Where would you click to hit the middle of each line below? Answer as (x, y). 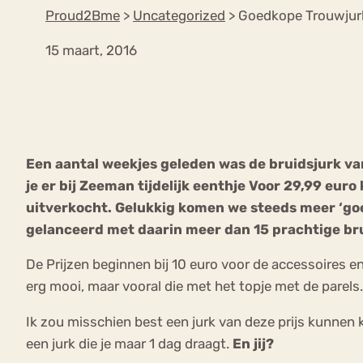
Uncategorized (179, 15)
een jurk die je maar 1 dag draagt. (129, 344)
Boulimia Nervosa (141, 145)
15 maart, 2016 (91, 50)
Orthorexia (82, 179)
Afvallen (199, 179)
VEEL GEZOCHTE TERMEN (188, 78)
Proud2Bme (83, 15)
